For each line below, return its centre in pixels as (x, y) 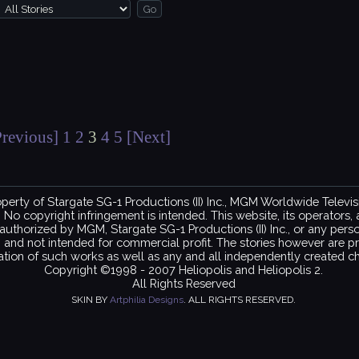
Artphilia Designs (147, 299)
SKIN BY (91, 299)
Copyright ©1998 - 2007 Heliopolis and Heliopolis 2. (184, 269)
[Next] (148, 137)
